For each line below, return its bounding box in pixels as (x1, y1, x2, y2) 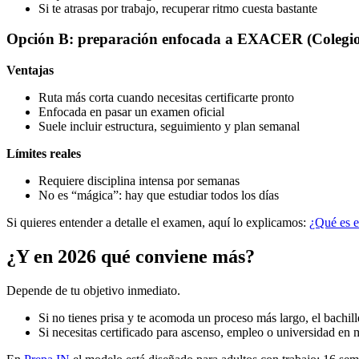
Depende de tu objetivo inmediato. (6, 284, 180, 297)
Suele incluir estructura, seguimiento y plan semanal (38, 119, 300, 134)
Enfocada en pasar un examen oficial (38, 105, 224, 119)
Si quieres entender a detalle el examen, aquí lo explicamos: (6, 216, 309, 230)
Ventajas (6, 63, 54, 78)
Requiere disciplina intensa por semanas (38, 174, 240, 188)
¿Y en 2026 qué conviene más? (6, 246, 255, 268)
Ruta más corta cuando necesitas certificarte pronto (38, 91, 294, 105)
